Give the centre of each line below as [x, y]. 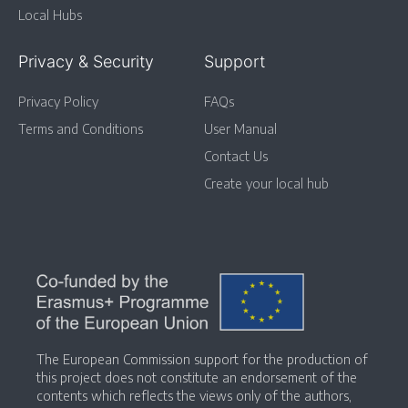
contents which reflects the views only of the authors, [194, 395]
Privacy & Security [86, 61]
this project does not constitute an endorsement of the [197, 377]
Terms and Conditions [81, 129]
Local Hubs [50, 15]
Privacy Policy [58, 102]
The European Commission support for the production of [202, 359]
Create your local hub [266, 184]
